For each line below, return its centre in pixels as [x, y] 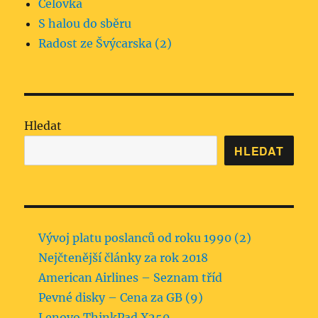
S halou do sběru [85, 24]
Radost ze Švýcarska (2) [105, 44]
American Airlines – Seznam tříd [131, 278]
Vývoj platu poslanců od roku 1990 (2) [145, 238]
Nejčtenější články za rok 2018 [124, 258]
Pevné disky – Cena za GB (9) [121, 298]
